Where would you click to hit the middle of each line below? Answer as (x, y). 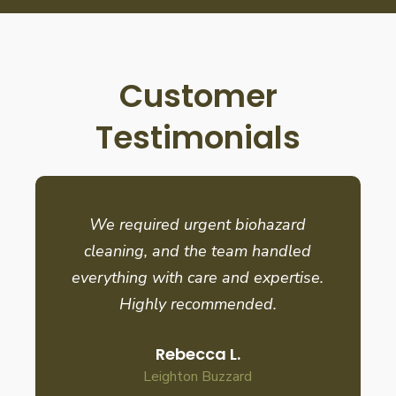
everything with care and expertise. (198, 277)
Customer (198, 95)
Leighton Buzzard (198, 376)
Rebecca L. (198, 354)
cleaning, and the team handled (198, 251)
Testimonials (198, 137)
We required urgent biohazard (198, 224)
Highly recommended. (198, 304)
